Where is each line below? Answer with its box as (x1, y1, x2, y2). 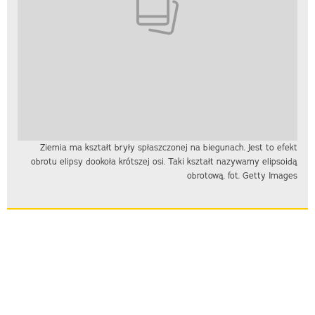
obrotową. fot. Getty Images (187, 170, 297, 181)
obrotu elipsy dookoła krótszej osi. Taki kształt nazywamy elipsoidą (31, 156, 297, 167)
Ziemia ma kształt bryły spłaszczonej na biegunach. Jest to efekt (40, 142, 297, 153)
